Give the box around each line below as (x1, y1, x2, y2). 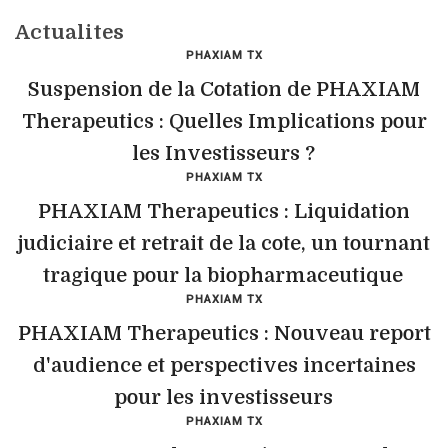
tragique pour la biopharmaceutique (43, 264, 403, 287)
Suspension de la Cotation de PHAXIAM (28, 78, 420, 101)
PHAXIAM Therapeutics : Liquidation (38, 200, 410, 223)
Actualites (15, 21, 124, 44)
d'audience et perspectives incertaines (32, 354, 416, 377)
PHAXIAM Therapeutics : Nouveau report (17, 322, 431, 345)
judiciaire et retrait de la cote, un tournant (18, 232, 430, 255)
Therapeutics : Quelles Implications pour (21, 110, 427, 133)
